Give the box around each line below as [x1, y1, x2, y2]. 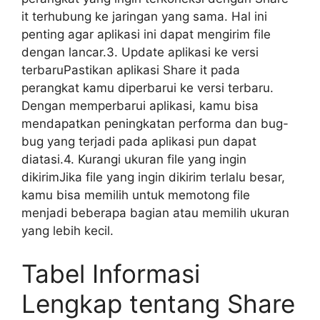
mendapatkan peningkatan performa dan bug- [21, 116, 289, 131]
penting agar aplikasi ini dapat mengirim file [21, 27, 271, 41]
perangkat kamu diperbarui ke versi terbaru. [21, 81, 274, 95]
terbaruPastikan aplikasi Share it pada [21, 63, 240, 77]
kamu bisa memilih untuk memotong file [21, 188, 250, 202]
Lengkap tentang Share [21, 288, 295, 319]
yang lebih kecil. [21, 224, 114, 238]
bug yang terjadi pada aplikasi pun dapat [21, 134, 256, 149]
